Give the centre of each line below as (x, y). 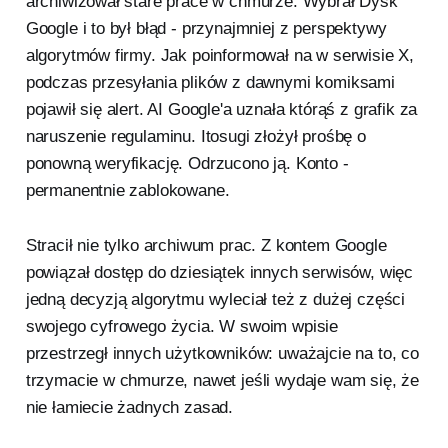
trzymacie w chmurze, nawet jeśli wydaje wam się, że (222, 381)
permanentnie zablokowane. (127, 191)
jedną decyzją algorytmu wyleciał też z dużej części (215, 300)
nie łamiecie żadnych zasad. (129, 408)
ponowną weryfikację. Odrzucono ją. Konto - (187, 164)
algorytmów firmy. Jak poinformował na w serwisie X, (220, 56)
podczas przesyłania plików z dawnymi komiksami (210, 83)
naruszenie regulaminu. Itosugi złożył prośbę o (195, 137)
